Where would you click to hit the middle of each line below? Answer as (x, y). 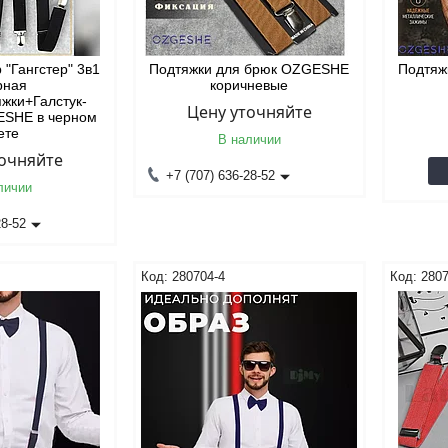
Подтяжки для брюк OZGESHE (249, 69)
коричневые (249, 85)
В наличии (249, 139)
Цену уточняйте (249, 112)
